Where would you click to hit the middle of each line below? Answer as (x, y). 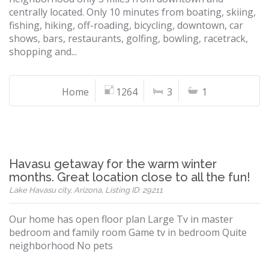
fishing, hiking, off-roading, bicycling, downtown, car (126, 25)
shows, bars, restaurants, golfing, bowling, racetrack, (128, 38)
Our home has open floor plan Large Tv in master (121, 219)
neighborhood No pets (61, 246)
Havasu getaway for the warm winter (113, 164)
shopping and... (43, 52)
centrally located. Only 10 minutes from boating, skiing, (132, 12)
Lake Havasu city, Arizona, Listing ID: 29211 (86, 190)
